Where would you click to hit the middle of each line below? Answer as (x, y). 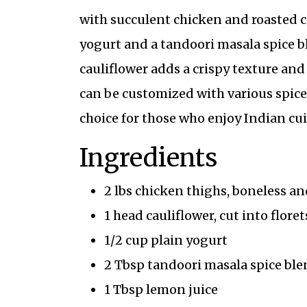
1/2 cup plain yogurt (165, 241)
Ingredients (148, 158)
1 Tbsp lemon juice (161, 290)
